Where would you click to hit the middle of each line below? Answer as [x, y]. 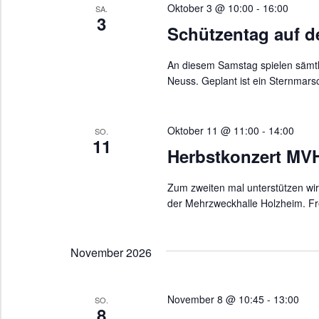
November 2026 [111, 252]
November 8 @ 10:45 [215, 299]
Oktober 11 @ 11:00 [213, 130]
